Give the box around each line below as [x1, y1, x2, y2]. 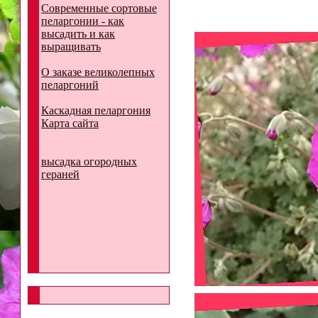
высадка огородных [41, 155, 137, 168]
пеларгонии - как [41, 15, 124, 27]
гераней [41, 168, 79, 180]
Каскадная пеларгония [41, 104, 150, 116]
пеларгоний [41, 79, 99, 91]
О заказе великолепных [41, 66, 155, 78]
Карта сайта [41, 117, 99, 129]
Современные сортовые [41, 2, 157, 14]
